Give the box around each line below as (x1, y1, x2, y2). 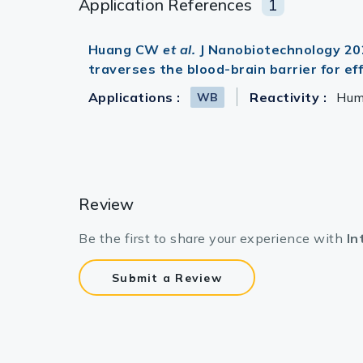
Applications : (88, 88, 181, 105)
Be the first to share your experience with (79, 230, 347, 247)
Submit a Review (112, 270, 222, 285)
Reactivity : (250, 88, 327, 105)
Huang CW (88, 41, 164, 58)
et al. (163, 41, 199, 58)
